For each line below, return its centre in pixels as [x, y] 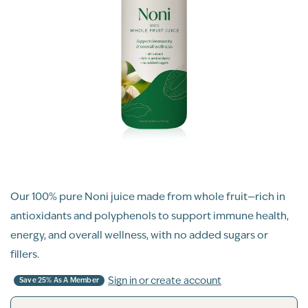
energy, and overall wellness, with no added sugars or [139, 235]
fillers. [25, 254]
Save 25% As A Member [59, 280]
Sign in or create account [165, 280]
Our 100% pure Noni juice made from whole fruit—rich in [148, 196]
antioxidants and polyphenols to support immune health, [150, 216]
